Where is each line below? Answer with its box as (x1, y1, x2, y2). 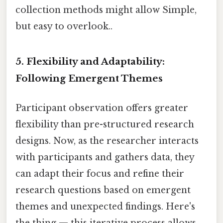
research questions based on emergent (15, 185, 191, 196)
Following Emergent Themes (15, 72, 163, 84)
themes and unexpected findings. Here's (15, 201, 195, 213)
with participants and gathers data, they (15, 152, 194, 163)
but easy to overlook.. (15, 21, 112, 32)
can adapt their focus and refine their (15, 168, 184, 180)
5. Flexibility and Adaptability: (15, 55, 165, 67)
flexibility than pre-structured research (15, 119, 194, 130)
